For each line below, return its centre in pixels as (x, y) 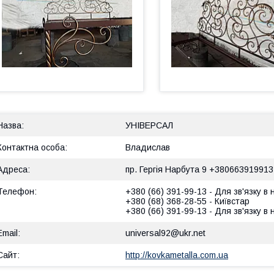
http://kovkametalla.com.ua (177, 255)
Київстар (232, 201)
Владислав (148, 147)
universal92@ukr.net (165, 233)
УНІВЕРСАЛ (149, 125)
